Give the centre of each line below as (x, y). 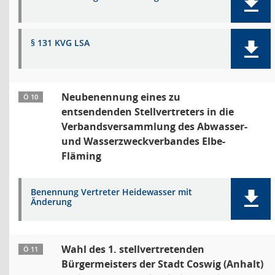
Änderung (51, 202)
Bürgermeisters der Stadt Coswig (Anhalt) (162, 264)
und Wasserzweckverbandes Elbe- (143, 141)
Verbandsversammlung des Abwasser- (154, 126)
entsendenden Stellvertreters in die (148, 112)
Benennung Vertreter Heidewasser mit (111, 192)
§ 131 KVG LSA (60, 43)
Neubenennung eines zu (121, 97)
